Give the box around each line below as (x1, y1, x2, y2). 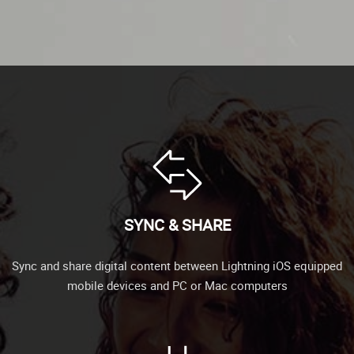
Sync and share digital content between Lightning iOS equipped (12, 257, 342, 273)
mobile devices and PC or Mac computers (66, 277, 288, 293)
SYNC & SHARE (123, 213, 231, 235)
